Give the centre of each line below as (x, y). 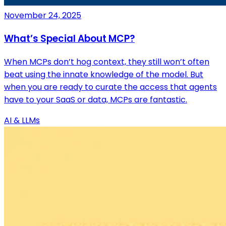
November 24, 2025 (43, 16)
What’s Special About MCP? (69, 39)
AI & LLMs (22, 120)
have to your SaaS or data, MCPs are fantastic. (96, 99)
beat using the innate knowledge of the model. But (104, 74)
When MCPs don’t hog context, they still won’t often (107, 62)
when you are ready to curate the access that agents (110, 87)
